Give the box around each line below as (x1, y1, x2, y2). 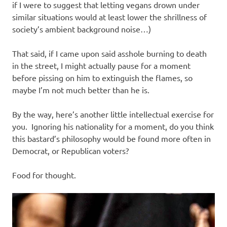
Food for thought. (12, 169, 76, 180)
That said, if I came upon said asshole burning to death (12, 48, 207, 58)
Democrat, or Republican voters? (12, 145, 129, 156)
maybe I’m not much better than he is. (12, 84, 149, 95)
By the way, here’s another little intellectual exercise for (12, 108, 214, 119)
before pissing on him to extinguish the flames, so (12, 72, 193, 83)
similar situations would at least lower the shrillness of (12, 11, 207, 22)
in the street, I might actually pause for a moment (12, 60, 191, 70)
